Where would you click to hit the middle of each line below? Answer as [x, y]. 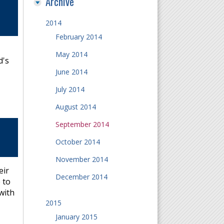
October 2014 [77, 142]
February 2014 [78, 37]
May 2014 [71, 54]
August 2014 [75, 107]
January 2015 [76, 217]
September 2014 [82, 124]
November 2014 [81, 159]
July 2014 [70, 89]
